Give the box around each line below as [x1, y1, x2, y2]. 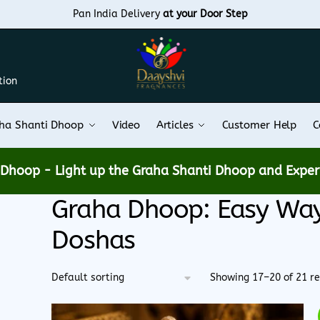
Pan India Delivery [72, 8, 163, 20]
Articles [156, 119, 194, 131]
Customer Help [221, 119, 297, 131]
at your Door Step [162, 8, 248, 20]
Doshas [51, 225, 136, 255]
